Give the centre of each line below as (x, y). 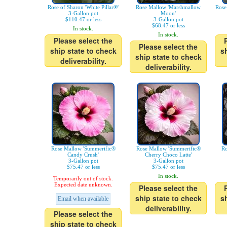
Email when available (83, 199)
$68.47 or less (168, 26)
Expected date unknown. (83, 185)
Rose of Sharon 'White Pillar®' (83, 7)
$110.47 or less (83, 20)
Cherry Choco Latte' (168, 155)
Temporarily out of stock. (83, 179)
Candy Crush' (83, 155)
